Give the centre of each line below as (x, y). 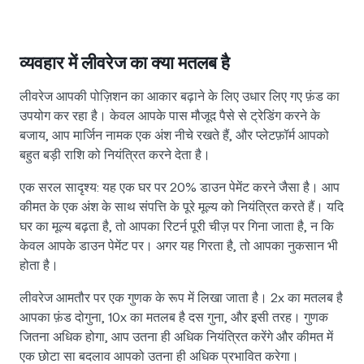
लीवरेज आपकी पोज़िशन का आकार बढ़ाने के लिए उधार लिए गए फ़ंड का (180, 97)
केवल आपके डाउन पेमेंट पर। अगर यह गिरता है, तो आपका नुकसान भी (179, 246)
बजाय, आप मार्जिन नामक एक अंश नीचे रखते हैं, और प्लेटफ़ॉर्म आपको (174, 136)
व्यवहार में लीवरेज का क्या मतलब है (125, 63)
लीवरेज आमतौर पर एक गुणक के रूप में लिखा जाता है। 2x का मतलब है (181, 298)
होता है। (39, 266)
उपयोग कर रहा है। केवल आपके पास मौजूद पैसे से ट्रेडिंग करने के (170, 116)
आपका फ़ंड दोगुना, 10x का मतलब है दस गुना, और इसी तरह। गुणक (174, 318)
